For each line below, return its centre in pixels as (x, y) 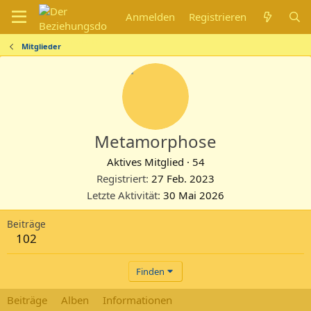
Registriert (121, 178)
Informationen (137, 300)
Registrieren (218, 17)
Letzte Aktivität (122, 195)
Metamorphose (155, 141)
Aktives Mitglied (145, 162)
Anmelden (151, 17)
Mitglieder (41, 46)
